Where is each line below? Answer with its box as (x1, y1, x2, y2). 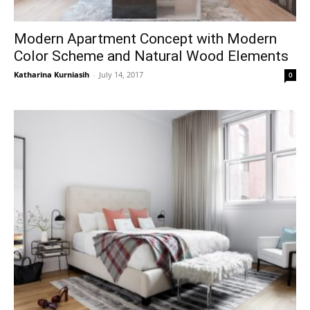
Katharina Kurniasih (14, 69, 89, 80)
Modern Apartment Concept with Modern (14, 30, 277, 48)
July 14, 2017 (99, 69, 143, 80)
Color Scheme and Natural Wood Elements (14, 48, 289, 65)
